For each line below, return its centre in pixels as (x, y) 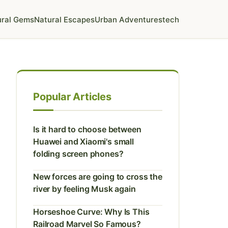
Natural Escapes (64, 19)
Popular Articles (72, 97)
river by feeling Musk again (84, 189)
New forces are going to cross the (98, 177)
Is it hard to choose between (87, 129)
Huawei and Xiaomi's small (83, 141)
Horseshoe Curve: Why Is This (91, 212)
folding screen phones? (78, 154)
